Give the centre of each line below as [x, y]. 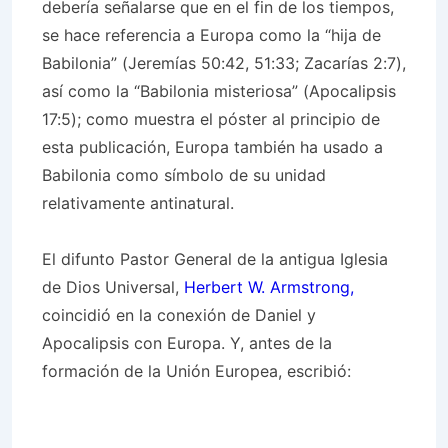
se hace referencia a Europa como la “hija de [211, 35]
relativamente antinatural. [138, 203]
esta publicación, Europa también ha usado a [212, 147]
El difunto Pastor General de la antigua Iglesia [215, 259]
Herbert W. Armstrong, [269, 287]
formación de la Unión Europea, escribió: [196, 371]
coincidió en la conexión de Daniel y [179, 315]
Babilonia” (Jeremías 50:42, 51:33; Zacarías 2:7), [224, 63]
